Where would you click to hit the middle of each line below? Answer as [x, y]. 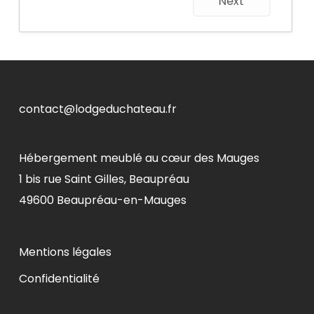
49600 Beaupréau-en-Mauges [102, 200]
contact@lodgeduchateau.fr [97, 109]
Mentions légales [65, 252]
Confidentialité [59, 279]
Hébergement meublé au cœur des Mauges [139, 158]
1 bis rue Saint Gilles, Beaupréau [104, 179]
